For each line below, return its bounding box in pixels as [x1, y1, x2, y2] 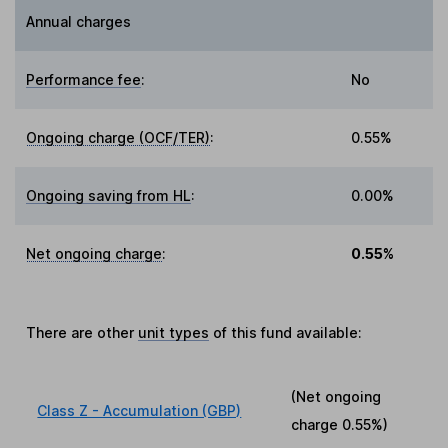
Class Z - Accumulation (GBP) [37, 401, 242, 419]
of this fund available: [209, 323, 363, 341]
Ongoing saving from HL [26, 186, 192, 204]
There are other [26, 323, 139, 341]
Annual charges [26, 12, 132, 30]
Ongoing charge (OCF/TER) [26, 128, 211, 146]
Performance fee [26, 70, 142, 88]
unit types [138, 323, 210, 341]
